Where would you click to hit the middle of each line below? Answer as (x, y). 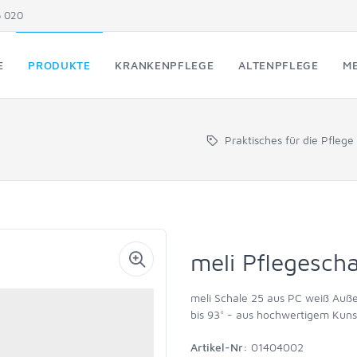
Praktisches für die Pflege (289, 140)
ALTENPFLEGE (279, 65)
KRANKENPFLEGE (165, 65)
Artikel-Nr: (219, 347)
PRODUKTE (59, 65)
